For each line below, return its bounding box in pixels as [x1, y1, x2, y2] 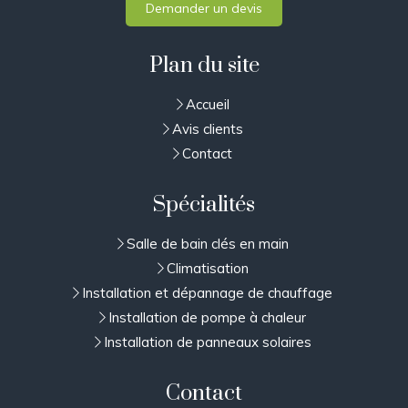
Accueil [185, 96, 229, 114]
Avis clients [171, 120, 243, 138]
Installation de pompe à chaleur [108, 309, 306, 327]
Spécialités [153, 191, 255, 219]
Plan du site [148, 52, 260, 80]
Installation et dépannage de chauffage [82, 284, 332, 302]
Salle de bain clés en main [126, 235, 289, 253]
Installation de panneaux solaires [103, 333, 311, 352]
